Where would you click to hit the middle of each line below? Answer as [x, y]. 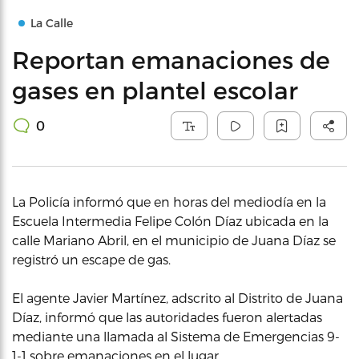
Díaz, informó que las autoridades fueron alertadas [167, 317]
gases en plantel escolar [155, 90]
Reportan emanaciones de [171, 59]
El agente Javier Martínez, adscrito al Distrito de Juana [177, 298]
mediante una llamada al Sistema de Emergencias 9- [176, 336]
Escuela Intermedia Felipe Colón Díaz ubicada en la [170, 221]
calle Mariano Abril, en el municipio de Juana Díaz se [174, 240]
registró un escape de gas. [91, 259]
